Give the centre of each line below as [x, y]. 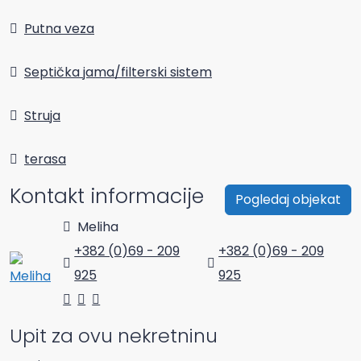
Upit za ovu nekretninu [114, 335]
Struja [42, 115]
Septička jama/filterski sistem [118, 72]
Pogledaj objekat [288, 199]
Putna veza [59, 28]
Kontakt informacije [107, 196]
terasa [45, 159]
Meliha [97, 226]
